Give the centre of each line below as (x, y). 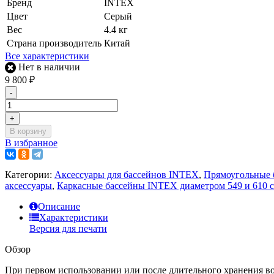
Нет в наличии (48, 67)
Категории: (30, 175)
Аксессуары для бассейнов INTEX (127, 175)
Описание (59, 207)
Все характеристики (47, 56)
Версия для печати (68, 229)
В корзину (28, 131)
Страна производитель (54, 43)
